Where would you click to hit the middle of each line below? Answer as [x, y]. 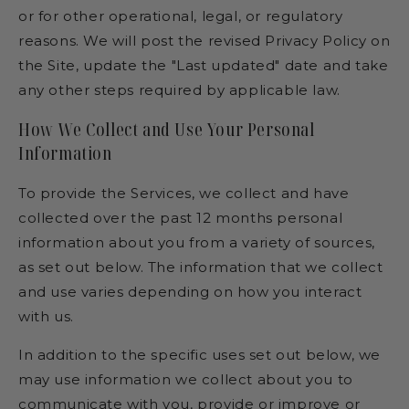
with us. [46, 316]
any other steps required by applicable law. [179, 90]
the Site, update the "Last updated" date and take [204, 66]
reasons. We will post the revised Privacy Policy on [204, 41]
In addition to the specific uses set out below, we [200, 354]
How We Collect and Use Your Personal [167, 129]
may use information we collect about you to [186, 379]
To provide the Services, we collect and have [184, 193]
